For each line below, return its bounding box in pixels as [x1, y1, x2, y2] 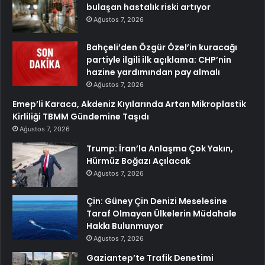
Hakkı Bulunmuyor [86, 219, 163, 232]
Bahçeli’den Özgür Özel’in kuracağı [86, 41, 237, 53]
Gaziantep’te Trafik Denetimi [86, 251, 214, 264]
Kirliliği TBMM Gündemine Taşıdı [12, 110, 149, 122]
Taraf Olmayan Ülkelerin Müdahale [86, 207, 237, 219]
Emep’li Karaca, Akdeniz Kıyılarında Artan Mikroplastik [12, 98, 246, 110]
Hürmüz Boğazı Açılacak [86, 154, 190, 167]
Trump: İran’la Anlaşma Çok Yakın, [86, 142, 233, 154]
